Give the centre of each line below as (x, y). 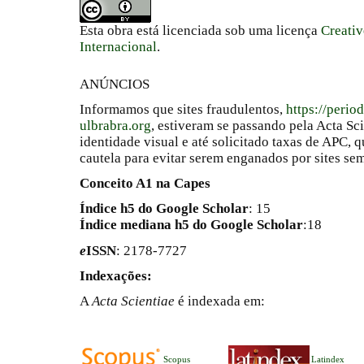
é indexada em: (221, 301)
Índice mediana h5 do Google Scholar (191, 225)
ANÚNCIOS (115, 84)
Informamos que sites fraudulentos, (183, 109)
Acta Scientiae (135, 301)
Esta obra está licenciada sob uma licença (200, 31)
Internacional (118, 47)
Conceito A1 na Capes (145, 184)
